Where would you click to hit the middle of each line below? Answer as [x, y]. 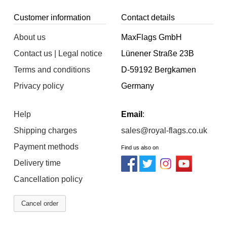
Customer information [52, 17]
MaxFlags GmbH [152, 37]
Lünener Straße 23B [158, 54]
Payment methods [46, 147]
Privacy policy [39, 86]
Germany [138, 86]
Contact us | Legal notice [58, 54]
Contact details [148, 17]
